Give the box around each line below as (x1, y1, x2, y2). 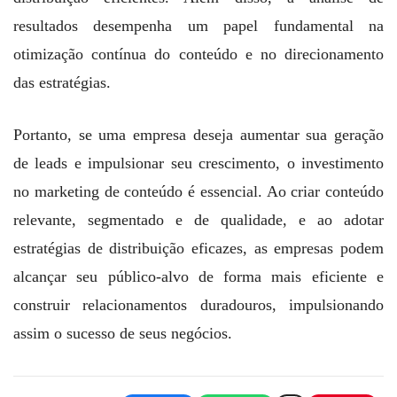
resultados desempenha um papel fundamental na (13, 16, 384, 35)
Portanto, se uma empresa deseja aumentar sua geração (13, 125, 384, 144)
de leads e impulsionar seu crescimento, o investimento (13, 153, 384, 172)
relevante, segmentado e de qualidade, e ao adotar (13, 210, 384, 229)
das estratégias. (13, 73, 111, 91)
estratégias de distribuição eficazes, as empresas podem (13, 238, 384, 257)
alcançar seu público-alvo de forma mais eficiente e (13, 267, 384, 285)
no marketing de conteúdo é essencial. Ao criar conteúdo (13, 182, 384, 200)
